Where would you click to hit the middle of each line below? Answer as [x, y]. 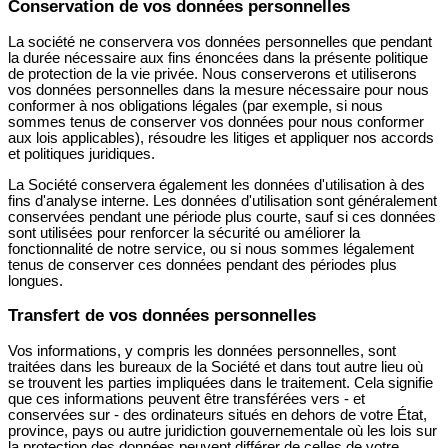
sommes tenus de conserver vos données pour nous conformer [216, 122]
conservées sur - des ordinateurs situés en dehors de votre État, [217, 414]
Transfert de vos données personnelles [162, 315]
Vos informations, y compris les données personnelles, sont [202, 350]
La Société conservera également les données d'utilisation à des [216, 184]
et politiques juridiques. [81, 154]
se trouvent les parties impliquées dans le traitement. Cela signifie [220, 382]
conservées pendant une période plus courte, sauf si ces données [222, 216]
